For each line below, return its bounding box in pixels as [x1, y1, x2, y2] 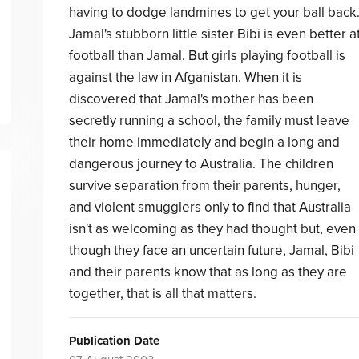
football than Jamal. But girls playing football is [68, 47, 345, 64]
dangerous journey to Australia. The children [68, 155, 333, 172]
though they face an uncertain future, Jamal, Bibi [68, 242, 354, 259]
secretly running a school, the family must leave [68, 112, 349, 129]
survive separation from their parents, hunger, [68, 177, 341, 194]
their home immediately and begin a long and [68, 134, 340, 151]
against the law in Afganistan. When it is [68, 69, 302, 86]
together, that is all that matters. [68, 285, 256, 302]
